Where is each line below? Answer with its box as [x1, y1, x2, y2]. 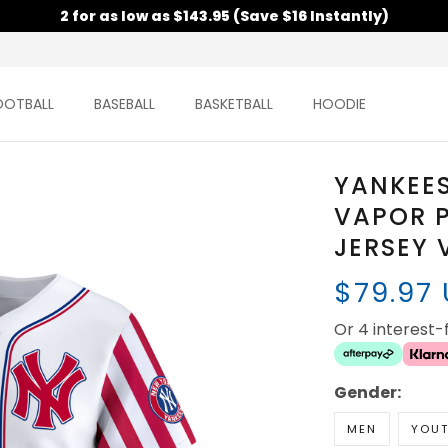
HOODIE [312, 94, 366, 115]
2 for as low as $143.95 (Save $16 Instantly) [59, 6, 389, 26]
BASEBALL [93, 94, 155, 115]
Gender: [333, 381, 401, 405]
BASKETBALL [194, 94, 273, 115]
